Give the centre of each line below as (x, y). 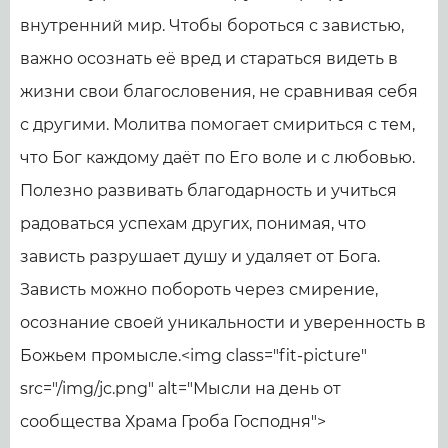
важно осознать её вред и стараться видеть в (209, 58)
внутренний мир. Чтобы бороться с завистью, (212, 25)
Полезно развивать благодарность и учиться (208, 190)
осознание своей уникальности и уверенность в (223, 322)
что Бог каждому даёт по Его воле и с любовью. (217, 157)
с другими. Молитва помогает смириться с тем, (217, 124)
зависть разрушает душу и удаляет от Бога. (200, 256)
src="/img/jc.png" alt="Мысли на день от (180, 388)
